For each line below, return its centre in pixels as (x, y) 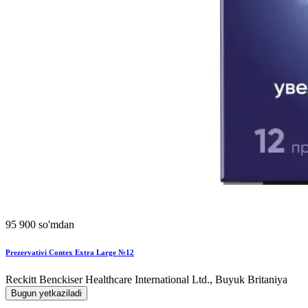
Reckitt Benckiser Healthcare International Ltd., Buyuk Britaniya (146, 279)
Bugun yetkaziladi (46, 293)
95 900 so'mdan (40, 224)
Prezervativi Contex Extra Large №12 (70, 252)
